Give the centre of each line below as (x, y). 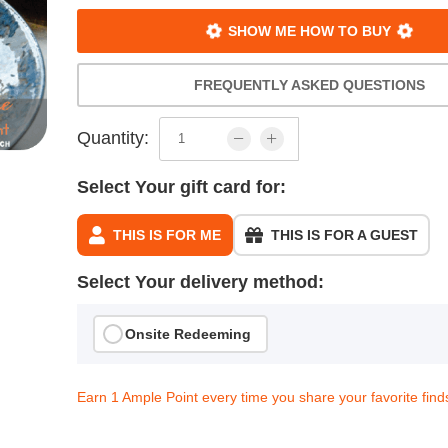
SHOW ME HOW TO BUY (310, 30)
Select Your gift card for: (182, 186)
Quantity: (113, 138)
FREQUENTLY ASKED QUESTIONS (310, 84)
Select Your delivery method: (201, 281)
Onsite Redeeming (188, 333)
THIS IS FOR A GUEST (345, 234)
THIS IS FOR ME (167, 234)
